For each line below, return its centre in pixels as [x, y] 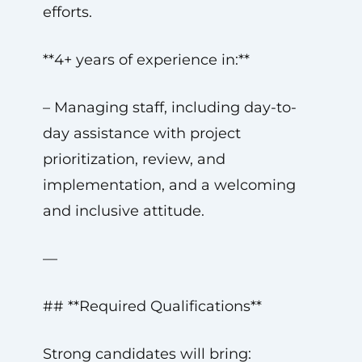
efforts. [67, 12]
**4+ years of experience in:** [146, 60]
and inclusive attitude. [123, 211]
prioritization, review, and [134, 159]
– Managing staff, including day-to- [169, 107]
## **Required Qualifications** [152, 306]
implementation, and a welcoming [169, 185]
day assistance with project [141, 133]
